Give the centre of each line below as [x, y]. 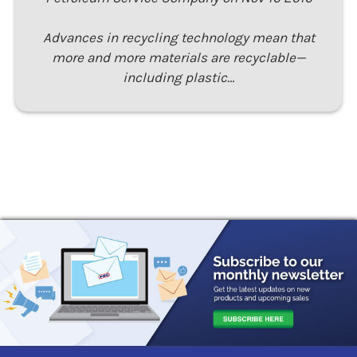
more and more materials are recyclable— [178, 58]
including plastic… [178, 78]
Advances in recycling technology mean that [178, 38]
